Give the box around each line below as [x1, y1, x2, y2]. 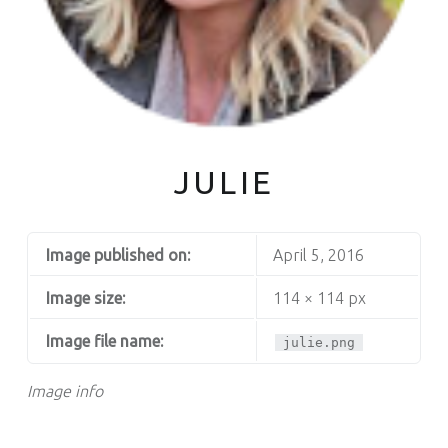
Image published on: [45, 245, 190, 264]
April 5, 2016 [272, 245, 364, 264]
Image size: [45, 288, 125, 307]
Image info [26, 381, 103, 400]
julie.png [283, 334, 356, 350]
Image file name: [45, 331, 163, 350]
